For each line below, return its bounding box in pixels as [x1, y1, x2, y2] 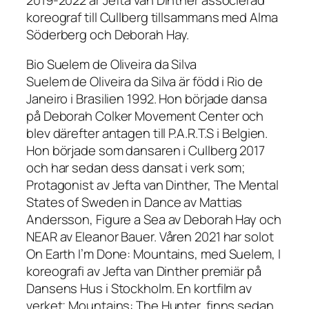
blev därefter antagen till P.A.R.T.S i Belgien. [26, 124, 268, 143]
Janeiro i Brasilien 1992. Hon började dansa [26, 90, 267, 108]
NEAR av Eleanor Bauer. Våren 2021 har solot [26, 228, 274, 246]
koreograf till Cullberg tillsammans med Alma [26, 8, 278, 26]
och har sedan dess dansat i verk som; [26, 159, 246, 177]
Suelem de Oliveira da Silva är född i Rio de [26, 72, 263, 91]
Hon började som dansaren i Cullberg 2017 [26, 141, 265, 160]
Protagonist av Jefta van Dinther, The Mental [26, 176, 279, 195]
